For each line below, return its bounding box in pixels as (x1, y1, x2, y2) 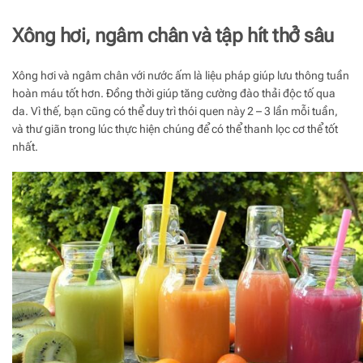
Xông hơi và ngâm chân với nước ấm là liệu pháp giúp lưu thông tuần (12, 69, 349, 83)
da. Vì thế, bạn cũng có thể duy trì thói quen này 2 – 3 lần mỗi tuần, (12, 105, 338, 118)
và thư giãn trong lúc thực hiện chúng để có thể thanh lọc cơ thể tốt (12, 122, 338, 136)
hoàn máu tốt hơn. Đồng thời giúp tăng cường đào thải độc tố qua (12, 87, 335, 100)
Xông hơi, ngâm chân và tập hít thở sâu (12, 24, 334, 48)
